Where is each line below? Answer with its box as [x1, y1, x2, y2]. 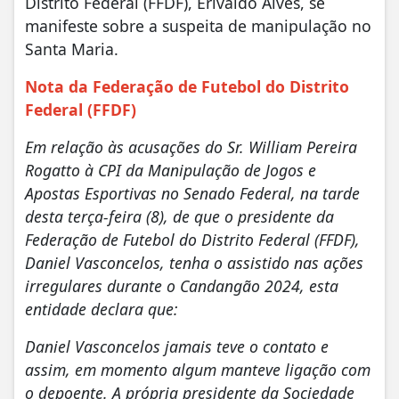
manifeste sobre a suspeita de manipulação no [25, 14, 371, 37]
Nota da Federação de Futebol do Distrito [25, 75, 349, 97]
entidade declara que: [25, 297, 178, 320]
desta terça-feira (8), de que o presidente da [25, 205, 334, 227]
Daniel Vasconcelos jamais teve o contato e [25, 335, 329, 357]
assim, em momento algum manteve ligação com [25, 358, 370, 380]
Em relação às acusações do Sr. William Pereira [25, 135, 357, 158]
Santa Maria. [25, 37, 118, 60]
